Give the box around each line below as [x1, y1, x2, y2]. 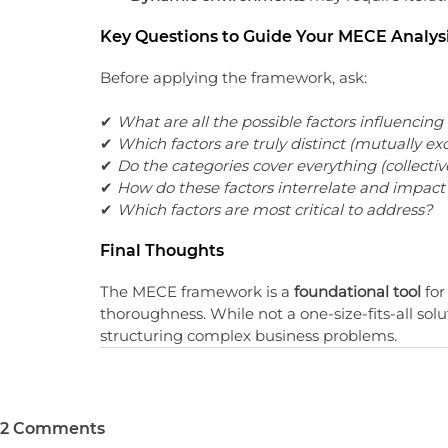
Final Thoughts [100, 241, 224, 260]
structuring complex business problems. [100, 326, 397, 345]
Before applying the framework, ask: [100, 68, 367, 87]
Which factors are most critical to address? [117, 200, 433, 219]
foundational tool [294, 282, 421, 301]
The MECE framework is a [100, 282, 294, 301]
